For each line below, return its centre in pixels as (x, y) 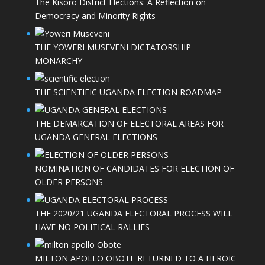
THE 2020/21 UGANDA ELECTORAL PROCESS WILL (133, 214)
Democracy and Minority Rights (95, 16)
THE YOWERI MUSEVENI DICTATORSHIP (113, 47)
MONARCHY (58, 61)
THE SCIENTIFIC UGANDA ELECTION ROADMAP (128, 92)
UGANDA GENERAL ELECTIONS (96, 137)
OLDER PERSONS (69, 182)
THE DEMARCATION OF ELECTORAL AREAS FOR (129, 124)
